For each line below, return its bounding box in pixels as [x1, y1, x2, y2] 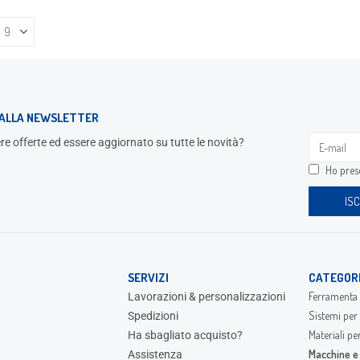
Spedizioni [127, 309, 178, 322]
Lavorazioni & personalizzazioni [127, 289, 285, 303]
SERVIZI [127, 269, 169, 285]
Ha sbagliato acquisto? [127, 328, 243, 342]
